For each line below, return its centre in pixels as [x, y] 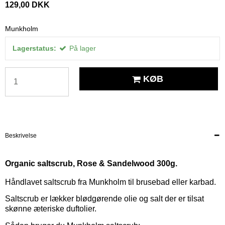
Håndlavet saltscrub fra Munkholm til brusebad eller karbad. [110, 182]
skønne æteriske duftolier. [51, 208]
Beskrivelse [21, 136]
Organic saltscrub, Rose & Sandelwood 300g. [91, 164]
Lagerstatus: [34, 48]
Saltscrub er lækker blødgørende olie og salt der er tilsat [104, 198]
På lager [83, 48]
